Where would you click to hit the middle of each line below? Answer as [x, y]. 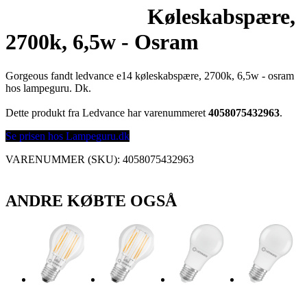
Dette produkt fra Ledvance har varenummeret [107, 112]
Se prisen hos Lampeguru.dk [67, 136]
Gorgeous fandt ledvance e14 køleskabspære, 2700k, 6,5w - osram [150, 75]
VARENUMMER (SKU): [64, 159]
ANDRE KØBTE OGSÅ [91, 200]
